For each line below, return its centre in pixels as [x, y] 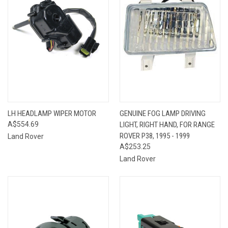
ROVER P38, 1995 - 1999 [154, 136]
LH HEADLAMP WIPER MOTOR [52, 113]
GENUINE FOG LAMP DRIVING [162, 113]
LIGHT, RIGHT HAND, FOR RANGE [167, 124]
